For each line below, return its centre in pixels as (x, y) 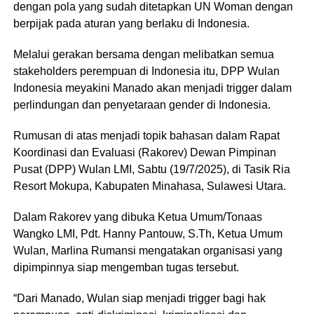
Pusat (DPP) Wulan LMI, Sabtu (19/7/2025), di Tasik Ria (151, 169)
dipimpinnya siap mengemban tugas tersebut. (126, 267)
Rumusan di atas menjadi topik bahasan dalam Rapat (146, 135)
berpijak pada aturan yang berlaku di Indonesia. (131, 23)
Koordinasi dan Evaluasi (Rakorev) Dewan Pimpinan (144, 152)
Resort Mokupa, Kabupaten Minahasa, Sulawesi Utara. (149, 186)
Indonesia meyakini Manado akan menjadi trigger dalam (152, 88)
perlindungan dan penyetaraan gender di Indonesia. (142, 104)
